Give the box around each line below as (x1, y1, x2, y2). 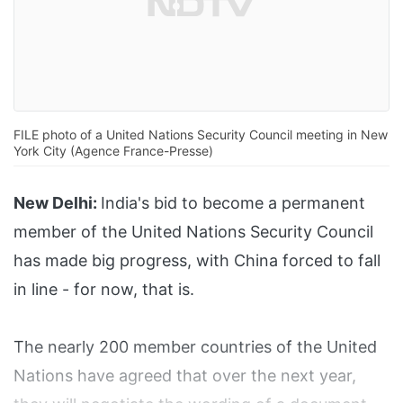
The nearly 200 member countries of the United (13, 337, 377, 357)
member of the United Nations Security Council (13, 222, 373, 242)
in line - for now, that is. (13, 280, 194, 300)
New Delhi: (13, 193, 97, 213)
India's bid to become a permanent (101, 193, 365, 213)
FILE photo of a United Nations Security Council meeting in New (13, 127, 388, 143)
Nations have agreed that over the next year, (13, 366, 356, 386)
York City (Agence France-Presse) (13, 143, 213, 159)
